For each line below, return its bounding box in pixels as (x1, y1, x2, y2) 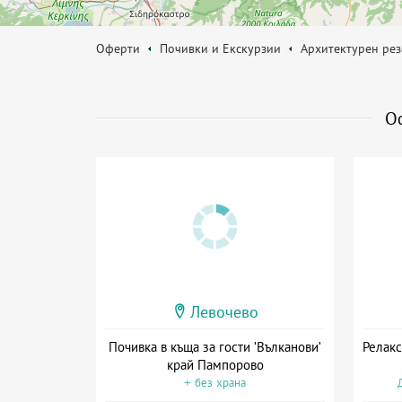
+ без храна (184, 375, 246, 389)
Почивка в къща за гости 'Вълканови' (109, 338, 321, 354)
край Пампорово (166, 356, 264, 372)
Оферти (96, 41, 140, 56)
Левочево (189, 302, 258, 321)
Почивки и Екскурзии (160, 41, 281, 56)
